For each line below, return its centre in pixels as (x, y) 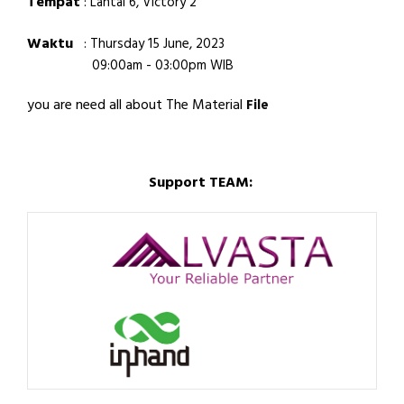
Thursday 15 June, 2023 (157, 44)
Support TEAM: (202, 183)
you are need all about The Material (135, 105)
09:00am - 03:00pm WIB (130, 65)
